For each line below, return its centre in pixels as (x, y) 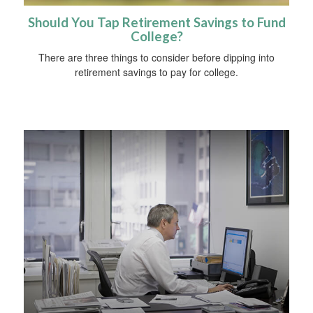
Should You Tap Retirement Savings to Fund (156, 23)
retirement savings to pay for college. (156, 72)
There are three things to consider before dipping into (156, 58)
